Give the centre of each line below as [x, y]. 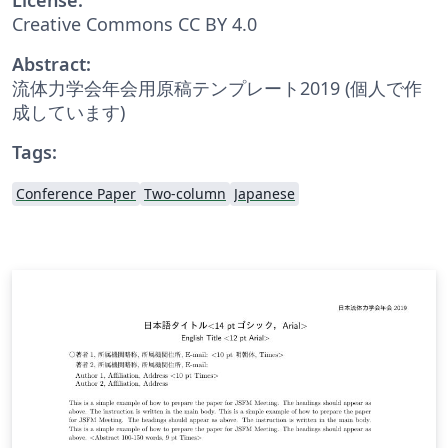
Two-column [185, 193]
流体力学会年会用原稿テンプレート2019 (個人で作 [217, 87]
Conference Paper [76, 193]
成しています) [68, 111]
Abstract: [51, 63]
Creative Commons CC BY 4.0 [134, 23]
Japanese [264, 193]
